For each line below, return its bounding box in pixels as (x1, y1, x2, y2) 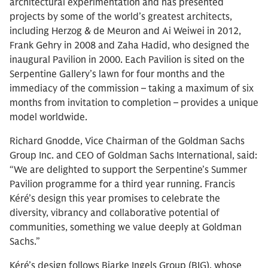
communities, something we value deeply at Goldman (10, 221, 242, 233)
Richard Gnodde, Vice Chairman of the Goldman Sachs (10, 135, 245, 147)
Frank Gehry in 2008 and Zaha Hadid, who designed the (10, 39, 249, 51)
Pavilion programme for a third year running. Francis (10, 178, 235, 190)
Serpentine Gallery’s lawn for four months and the (10, 68, 225, 80)
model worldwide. (10, 111, 87, 123)
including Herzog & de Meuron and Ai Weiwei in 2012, (10, 25, 241, 37)
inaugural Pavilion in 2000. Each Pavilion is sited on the (10, 54, 245, 66)
